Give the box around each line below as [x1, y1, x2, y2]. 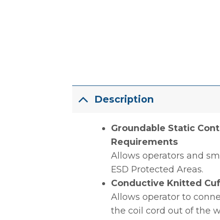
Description [94, 93, 154, 105]
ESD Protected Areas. [110, 164, 203, 175]
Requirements [110, 137, 178, 147]
